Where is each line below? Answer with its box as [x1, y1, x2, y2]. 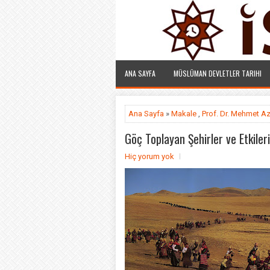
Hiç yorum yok [125, 152, 174, 161]
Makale [171, 109, 196, 118]
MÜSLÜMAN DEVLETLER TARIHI [174, 68, 262, 78]
